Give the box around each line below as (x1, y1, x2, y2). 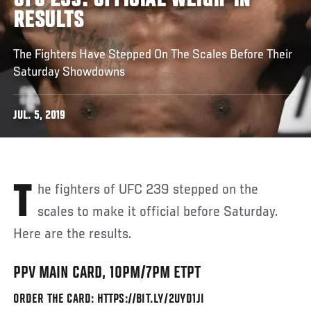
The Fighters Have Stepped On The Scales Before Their (13, 47, 293, 62)
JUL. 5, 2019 (13, 110, 66, 122)
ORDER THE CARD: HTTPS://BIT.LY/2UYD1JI (13, 292, 205, 306)
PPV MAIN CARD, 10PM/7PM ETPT (13, 264, 201, 283)
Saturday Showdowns (13, 65, 126, 79)
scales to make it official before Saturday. (37, 204, 278, 220)
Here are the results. (13, 226, 132, 242)
